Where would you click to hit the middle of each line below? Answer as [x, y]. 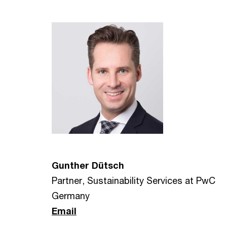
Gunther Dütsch [88, 165]
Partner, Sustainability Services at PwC [134, 180]
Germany [71, 196]
